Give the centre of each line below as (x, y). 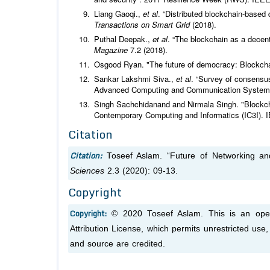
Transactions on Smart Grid (142, 25)
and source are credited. (118, 244)
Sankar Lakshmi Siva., (135, 79)
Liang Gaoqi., (118, 14)
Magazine (111, 50)
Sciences (87, 171)
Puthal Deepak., (123, 39)
